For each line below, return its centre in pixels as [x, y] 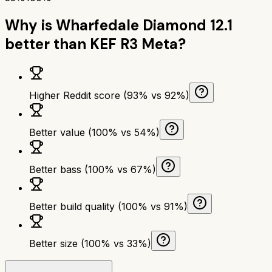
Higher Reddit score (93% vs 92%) [109, 95]
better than [47, 44]
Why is [30, 25]
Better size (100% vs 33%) [90, 243]
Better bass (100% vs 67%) [93, 169]
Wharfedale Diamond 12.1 [144, 25]
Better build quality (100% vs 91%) [108, 206]
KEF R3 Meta [134, 44]
